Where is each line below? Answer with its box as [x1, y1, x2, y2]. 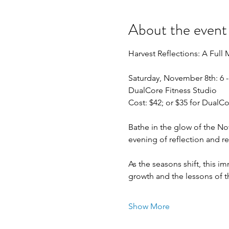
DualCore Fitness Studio [128, 85, 217, 95]
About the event [128, 19, 227, 40]
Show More [128, 201, 170, 211]
